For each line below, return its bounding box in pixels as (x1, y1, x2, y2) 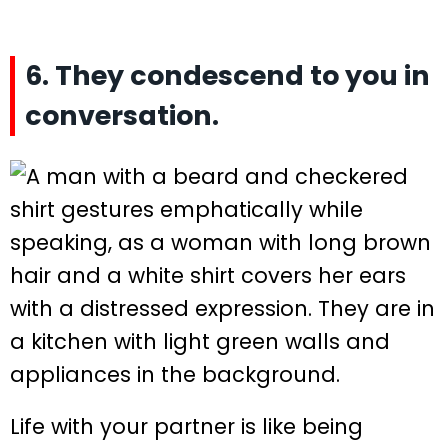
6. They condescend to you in (25, 57, 430, 95)
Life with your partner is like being (10, 412, 363, 442)
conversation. (25, 97, 219, 135)
